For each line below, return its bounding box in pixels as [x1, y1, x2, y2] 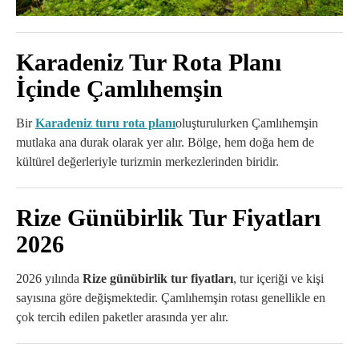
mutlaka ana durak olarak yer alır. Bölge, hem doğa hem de [16, 135, 314, 150]
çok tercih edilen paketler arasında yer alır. [16, 310, 228, 325]
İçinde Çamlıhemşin [16, 75, 223, 103]
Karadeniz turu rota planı [35, 116, 175, 131]
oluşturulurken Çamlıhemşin [175, 116, 318, 131]
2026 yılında [16, 272, 83, 286]
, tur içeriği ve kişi [233, 272, 324, 286]
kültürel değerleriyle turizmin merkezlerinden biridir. [16, 155, 279, 169]
